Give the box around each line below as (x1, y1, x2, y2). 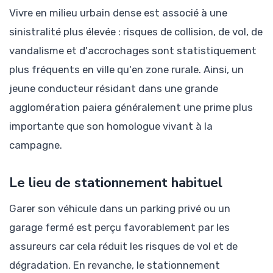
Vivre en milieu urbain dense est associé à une (9, 6, 227, 19)
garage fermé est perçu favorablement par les (9, 221, 230, 233)
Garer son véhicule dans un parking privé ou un (9, 202, 230, 214)
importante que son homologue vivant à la (9, 119, 213, 132)
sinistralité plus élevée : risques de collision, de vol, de (9, 25, 263, 38)
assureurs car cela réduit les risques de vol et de (9, 239, 238, 252)
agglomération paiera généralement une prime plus (9, 101, 253, 113)
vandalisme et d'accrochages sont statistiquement (9, 44, 257, 57)
